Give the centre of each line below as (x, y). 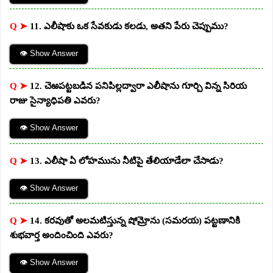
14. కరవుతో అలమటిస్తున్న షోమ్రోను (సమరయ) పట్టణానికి (135, 221)
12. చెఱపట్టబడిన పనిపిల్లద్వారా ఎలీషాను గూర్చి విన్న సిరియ (138, 86)
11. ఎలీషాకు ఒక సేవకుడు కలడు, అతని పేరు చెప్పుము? (129, 26)
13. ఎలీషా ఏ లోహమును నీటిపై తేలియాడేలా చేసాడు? (127, 161)
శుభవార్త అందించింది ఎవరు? (62, 236)
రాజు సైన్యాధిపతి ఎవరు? (55, 101)
